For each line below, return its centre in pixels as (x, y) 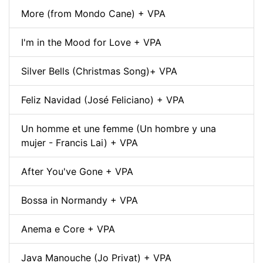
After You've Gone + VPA (77, 171)
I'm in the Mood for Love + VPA (91, 42)
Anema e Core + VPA (68, 229)
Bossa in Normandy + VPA (80, 200)
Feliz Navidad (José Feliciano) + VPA (103, 100)
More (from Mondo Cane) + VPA (93, 13)
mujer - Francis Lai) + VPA (80, 142)
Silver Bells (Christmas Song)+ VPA (99, 71)
